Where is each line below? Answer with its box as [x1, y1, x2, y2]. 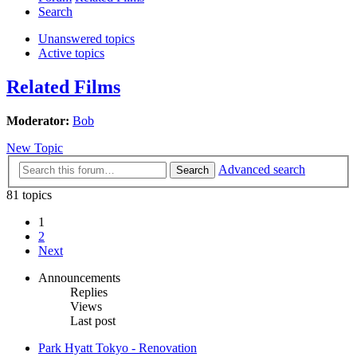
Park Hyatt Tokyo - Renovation [38, 340, 197, 355]
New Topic [6, 141, 63, 155]
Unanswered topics [38, 32, 135, 46]
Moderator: [6, 114, 69, 128]
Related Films [6, 76, 120, 98]
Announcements [38, 270, 120, 284]
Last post [70, 313, 116, 328]
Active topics [38, 46, 104, 61]
